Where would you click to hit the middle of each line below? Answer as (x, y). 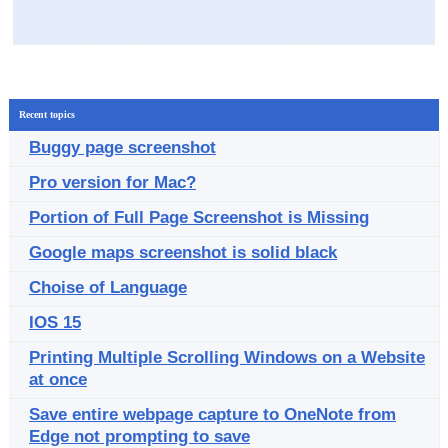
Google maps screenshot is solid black (183, 252)
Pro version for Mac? (112, 182)
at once (58, 379)
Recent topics (47, 114)
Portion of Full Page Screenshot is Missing (199, 217)
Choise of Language (108, 287)
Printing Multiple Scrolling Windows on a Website (227, 357)
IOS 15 (55, 322)
